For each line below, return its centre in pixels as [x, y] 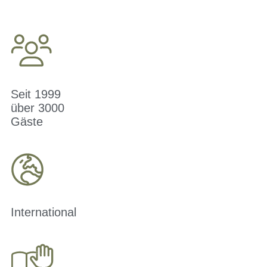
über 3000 [38, 108]
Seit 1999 [36, 94]
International [44, 212]
